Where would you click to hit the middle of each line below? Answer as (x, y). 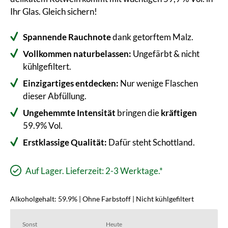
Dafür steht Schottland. (151, 142)
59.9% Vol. (43, 125)
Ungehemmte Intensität (69, 112)
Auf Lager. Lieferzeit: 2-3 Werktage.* (93, 170)
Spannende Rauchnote (67, 37)
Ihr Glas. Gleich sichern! (54, 11)
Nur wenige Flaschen (158, 83)
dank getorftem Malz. (152, 37)
